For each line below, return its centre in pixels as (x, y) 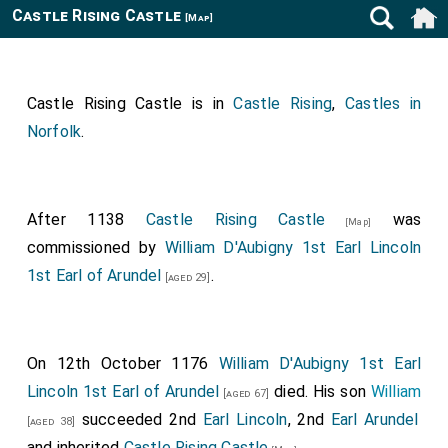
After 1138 (86, 219)
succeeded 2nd (139, 419)
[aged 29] (186, 277)
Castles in (383, 103)
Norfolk (54, 131)
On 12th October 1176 (122, 363)
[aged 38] (51, 421)
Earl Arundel (374, 419)
